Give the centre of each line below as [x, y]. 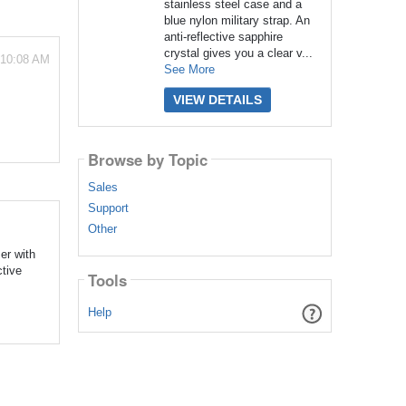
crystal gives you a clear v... [238, 53]
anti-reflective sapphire [223, 36]
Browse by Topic [147, 159]
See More [189, 69]
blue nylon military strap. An [237, 20]
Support [108, 208]
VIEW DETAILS [217, 99]
